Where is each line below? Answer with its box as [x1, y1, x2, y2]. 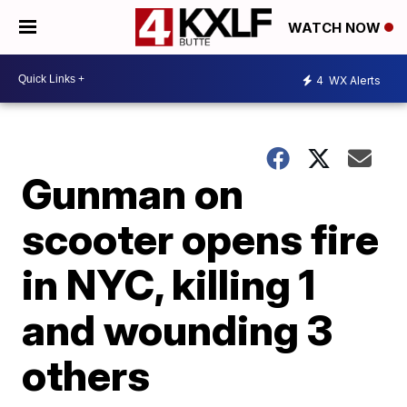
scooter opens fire [22, 213, 380, 264]
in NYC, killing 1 [22, 259, 316, 310]
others [22, 350, 151, 401]
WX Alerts [326, 73, 381, 87]
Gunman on [22, 168, 244, 219]
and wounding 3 [22, 304, 333, 355]
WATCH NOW [288, 19, 384, 37]
